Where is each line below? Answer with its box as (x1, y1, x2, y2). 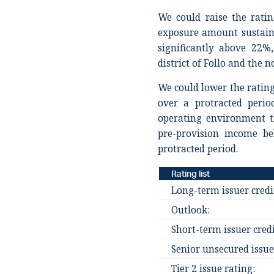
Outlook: (171, 204, 210, 217)
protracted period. (157, 143, 238, 156)
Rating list (171, 168, 210, 179)
